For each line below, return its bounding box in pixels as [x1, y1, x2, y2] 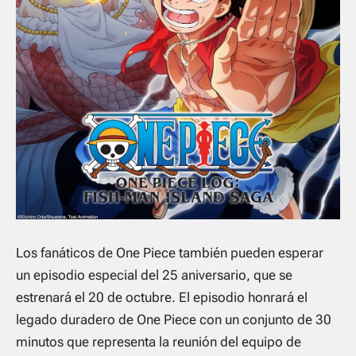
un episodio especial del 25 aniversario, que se [16, 267, 292, 284]
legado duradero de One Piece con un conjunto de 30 [16, 311, 331, 328]
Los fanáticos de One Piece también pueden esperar [16, 245, 323, 261]
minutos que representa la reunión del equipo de [16, 334, 301, 350]
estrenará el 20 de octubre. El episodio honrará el [16, 289, 308, 306]
